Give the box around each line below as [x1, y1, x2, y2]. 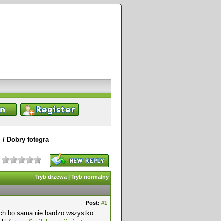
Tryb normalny [71, 174, 109, 180]
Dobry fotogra [7, 136, 49, 143]
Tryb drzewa [35, 174, 67, 180]
